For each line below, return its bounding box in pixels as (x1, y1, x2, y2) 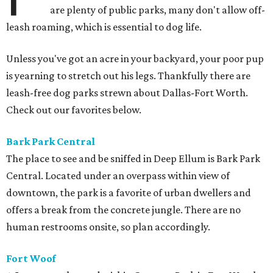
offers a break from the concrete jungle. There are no (6, 204, 241, 216)
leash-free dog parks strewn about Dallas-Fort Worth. (6, 87, 248, 99)
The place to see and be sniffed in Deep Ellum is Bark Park (6, 152, 260, 165)
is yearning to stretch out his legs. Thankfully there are (6, 69, 250, 82)
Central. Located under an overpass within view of (6, 169, 230, 182)
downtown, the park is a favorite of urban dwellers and (6, 186, 251, 199)
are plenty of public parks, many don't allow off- (50, 4, 266, 16)
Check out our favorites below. (6, 104, 141, 116)
